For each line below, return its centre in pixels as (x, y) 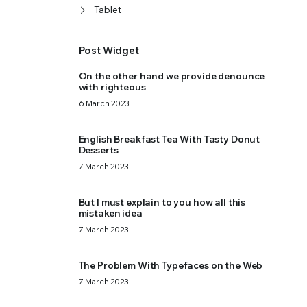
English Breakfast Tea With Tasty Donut (169, 139)
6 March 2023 (104, 103)
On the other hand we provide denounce (172, 76)
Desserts (98, 150)
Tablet (107, 10)
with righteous (112, 87)
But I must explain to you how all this (162, 202)
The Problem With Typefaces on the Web (171, 265)
